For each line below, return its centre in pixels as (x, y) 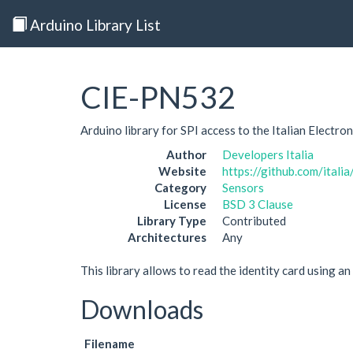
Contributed (254, 221)
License (185, 204)
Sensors (243, 188)
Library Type (172, 221)
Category (180, 188)
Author (186, 154)
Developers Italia (268, 154)
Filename (110, 343)
